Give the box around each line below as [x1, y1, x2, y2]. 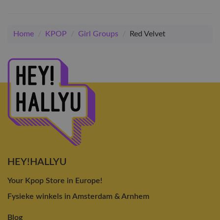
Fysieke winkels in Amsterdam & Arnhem [7, 192, 149, 200]
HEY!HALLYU [7, 157, 67, 167]
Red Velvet [130, 30, 165, 38]
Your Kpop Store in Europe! [7, 176, 102, 185]
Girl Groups [78, 30, 118, 38]
